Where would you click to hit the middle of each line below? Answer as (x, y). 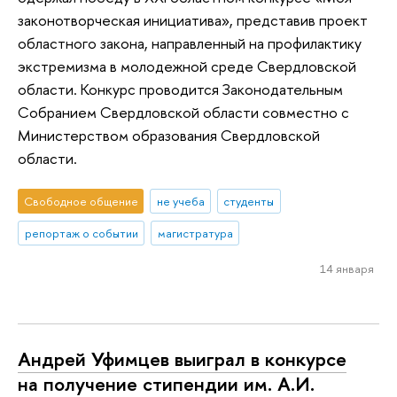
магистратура (195, 233)
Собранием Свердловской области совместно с (183, 112)
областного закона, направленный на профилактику (190, 43)
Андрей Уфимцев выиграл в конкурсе (182, 359)
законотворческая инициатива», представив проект (193, 19)
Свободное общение (81, 202)
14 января (346, 268)
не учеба (180, 202)
